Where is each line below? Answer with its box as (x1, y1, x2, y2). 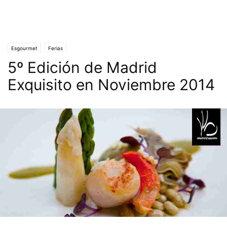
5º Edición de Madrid (8, 58, 157, 77)
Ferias (48, 45, 63, 51)
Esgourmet (11, 45, 37, 51)
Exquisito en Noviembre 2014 (8, 75, 215, 94)
